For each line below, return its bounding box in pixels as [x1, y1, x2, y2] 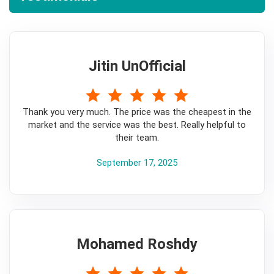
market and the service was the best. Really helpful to [28, 119, 246, 130]
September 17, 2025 [97, 157, 177, 168]
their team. [115, 131, 159, 143]
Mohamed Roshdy [76, 235, 198, 253]
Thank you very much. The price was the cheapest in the [23, 106, 251, 117]
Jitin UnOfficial [88, 57, 186, 75]
